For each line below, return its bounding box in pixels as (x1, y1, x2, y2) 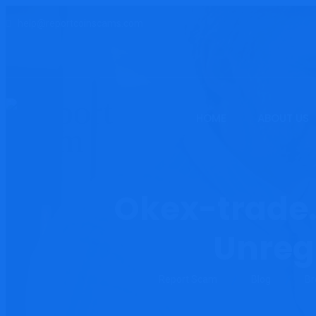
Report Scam (158, 274, 217, 285)
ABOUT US (257, 111, 309, 126)
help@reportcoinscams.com (18, 18, 143, 29)
